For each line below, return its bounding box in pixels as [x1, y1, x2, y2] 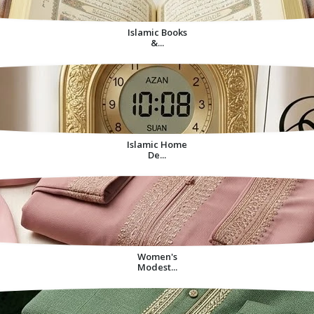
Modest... [137, 260, 177, 273]
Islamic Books [127, 25, 187, 39]
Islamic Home [127, 137, 187, 151]
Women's [137, 250, 177, 263]
